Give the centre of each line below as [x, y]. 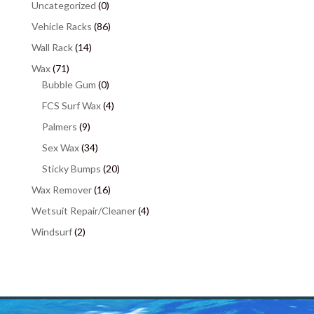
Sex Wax [60, 148]
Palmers [59, 127]
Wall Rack [52, 48]
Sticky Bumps [71, 169]
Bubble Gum [69, 85]
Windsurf [52, 232]
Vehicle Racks [61, 27]
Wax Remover [61, 190]
